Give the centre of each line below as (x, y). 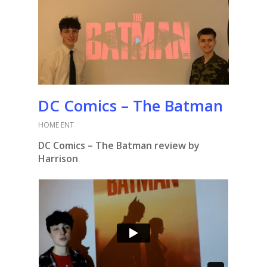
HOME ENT (56, 125)
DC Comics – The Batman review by (119, 146)
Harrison (58, 159)
